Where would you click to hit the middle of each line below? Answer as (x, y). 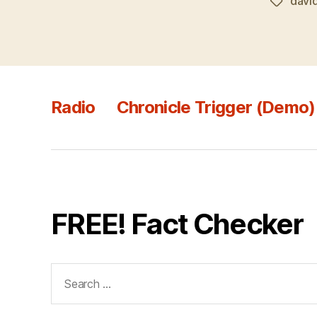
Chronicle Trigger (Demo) (216, 108)
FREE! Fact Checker (177, 224)
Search (69, 272)
